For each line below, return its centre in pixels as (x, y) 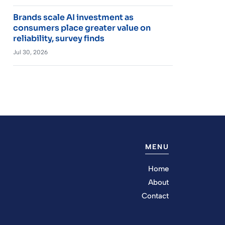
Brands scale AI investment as (73, 17)
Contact (155, 196)
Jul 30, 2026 (30, 52)
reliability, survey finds (59, 38)
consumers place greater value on (82, 28)
